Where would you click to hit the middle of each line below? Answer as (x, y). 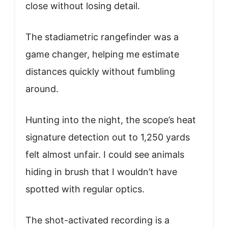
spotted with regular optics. (85, 189)
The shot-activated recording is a (97, 220)
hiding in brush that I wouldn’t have (101, 172)
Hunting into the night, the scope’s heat (111, 120)
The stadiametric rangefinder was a (102, 37)
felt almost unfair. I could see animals (105, 154)
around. (42, 89)
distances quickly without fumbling (100, 71)
